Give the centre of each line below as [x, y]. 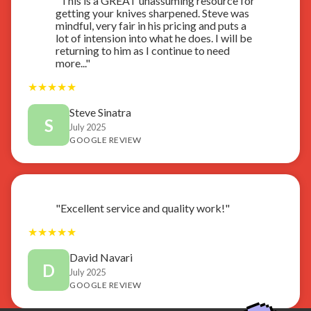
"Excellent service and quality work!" [143, 208]
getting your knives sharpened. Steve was [152, 12]
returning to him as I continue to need [143, 50]
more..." [73, 62]
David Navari [101, 257]
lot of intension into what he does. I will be [154, 37]
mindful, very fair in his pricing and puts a [151, 25]
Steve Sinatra [100, 112]
